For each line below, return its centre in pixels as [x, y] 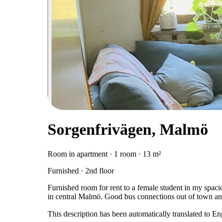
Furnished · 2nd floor [81, 170]
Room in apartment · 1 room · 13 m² [104, 154]
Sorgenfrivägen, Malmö [128, 130]
